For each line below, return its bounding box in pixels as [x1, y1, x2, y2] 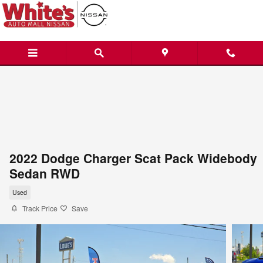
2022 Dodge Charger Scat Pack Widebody [9, 149, 257, 167]
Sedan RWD [9, 164, 80, 182]
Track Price [22, 203, 58, 213]
